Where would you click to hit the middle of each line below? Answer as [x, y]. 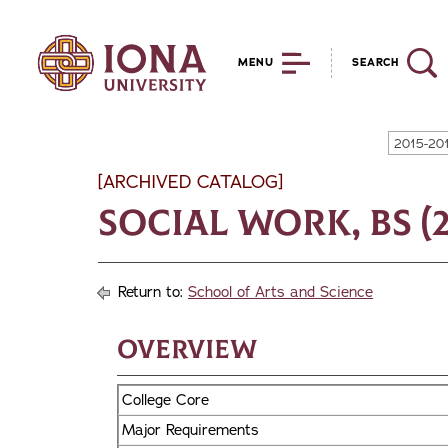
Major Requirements [190, 429]
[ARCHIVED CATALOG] [190, 182]
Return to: [150, 292]
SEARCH [375, 62]
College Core [165, 399]
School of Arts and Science [280, 292]
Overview [187, 350]
